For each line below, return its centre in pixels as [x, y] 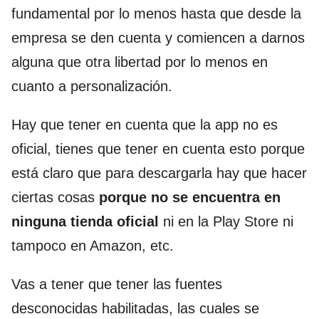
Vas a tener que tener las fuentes [117, 284]
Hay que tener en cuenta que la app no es [145, 125]
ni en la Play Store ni [226, 222]
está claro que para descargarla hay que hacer [159, 173]
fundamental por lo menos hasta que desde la [156, 14]
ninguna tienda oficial [85, 222]
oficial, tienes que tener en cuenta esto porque [158, 149]
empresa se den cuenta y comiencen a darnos [158, 38]
